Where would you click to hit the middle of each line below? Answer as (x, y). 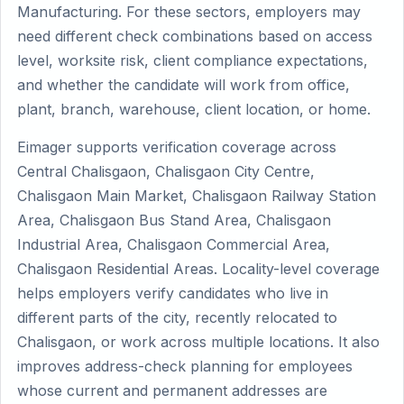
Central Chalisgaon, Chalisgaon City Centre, (166, 171)
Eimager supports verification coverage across (177, 147)
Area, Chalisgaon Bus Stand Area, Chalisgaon (174, 220)
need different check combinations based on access (195, 36)
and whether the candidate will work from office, (184, 85)
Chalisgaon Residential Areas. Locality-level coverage (198, 269)
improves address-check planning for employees (185, 366)
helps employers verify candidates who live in (173, 293)
